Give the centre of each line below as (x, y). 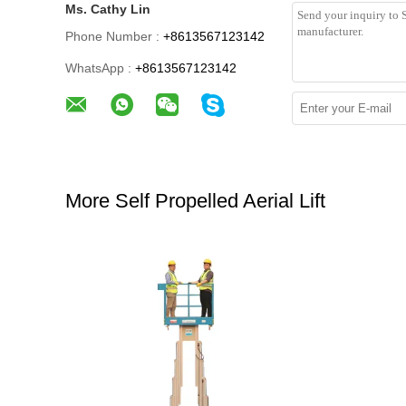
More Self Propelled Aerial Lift (195, 201)
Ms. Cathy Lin (108, 9)
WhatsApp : (98, 68)
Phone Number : (112, 36)
